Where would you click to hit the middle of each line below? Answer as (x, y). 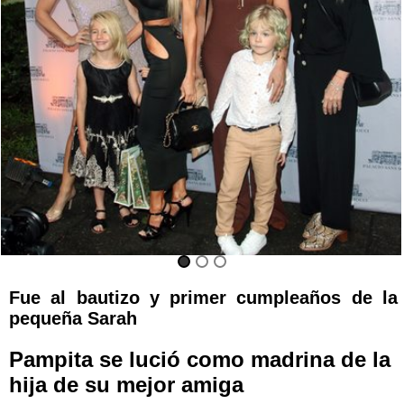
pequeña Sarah (73, 318)
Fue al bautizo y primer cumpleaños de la (203, 298)
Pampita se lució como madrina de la (200, 359)
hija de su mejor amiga (126, 385)
